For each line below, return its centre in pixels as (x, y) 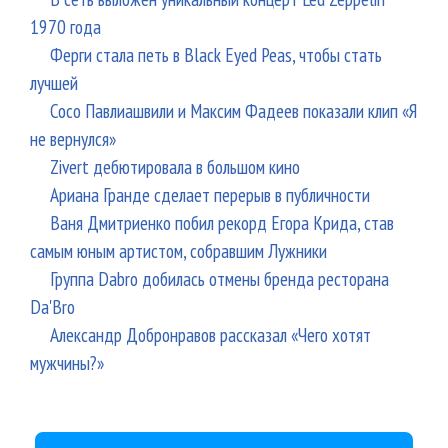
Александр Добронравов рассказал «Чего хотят (210, 334)
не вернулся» (73, 138)
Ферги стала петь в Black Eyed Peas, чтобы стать (216, 54)
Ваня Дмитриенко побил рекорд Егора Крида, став (222, 222)
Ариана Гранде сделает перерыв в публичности (210, 194)
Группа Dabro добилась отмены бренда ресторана (219, 278)
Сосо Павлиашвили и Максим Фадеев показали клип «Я (233, 110)
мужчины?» (67, 362)
